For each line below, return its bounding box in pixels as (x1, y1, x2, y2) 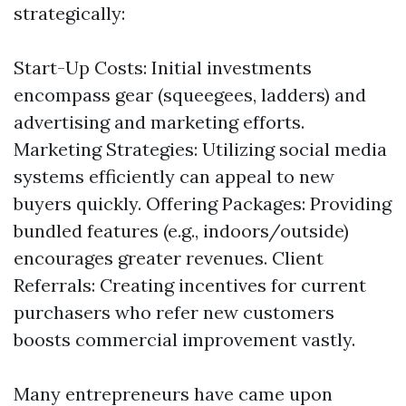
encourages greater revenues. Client (14, 246, 324, 269)
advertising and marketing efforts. (14, 111, 304, 133)
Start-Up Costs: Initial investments (14, 56, 312, 79)
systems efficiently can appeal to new (14, 165, 334, 188)
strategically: (14, 2, 125, 24)
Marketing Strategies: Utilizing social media (14, 138, 387, 160)
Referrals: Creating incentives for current (14, 274, 366, 296)
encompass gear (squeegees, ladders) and (14, 83, 366, 106)
